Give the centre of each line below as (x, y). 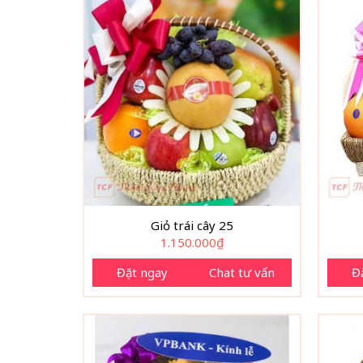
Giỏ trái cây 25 (192, 225)
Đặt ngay (142, 272)
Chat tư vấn (242, 272)
